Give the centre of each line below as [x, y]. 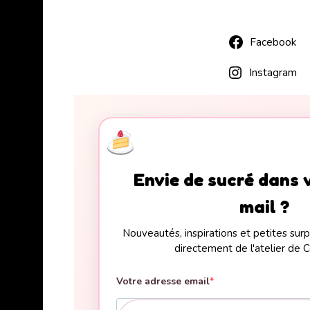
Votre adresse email [163, 281]
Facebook [273, 43]
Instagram [273, 73]
